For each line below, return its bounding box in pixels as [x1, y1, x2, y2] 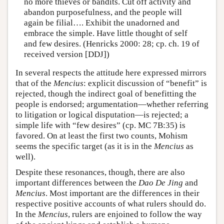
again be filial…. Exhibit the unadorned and [23, 17, 179, 27]
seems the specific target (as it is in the [15, 141, 154, 151]
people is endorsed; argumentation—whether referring [15, 99, 208, 109]
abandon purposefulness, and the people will [23, 7, 182, 17]
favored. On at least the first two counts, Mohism [15, 131, 187, 141]
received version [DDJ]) [23, 49, 109, 59]
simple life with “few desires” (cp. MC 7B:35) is [15, 120, 185, 130]
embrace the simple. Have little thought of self [23, 28, 187, 38]
